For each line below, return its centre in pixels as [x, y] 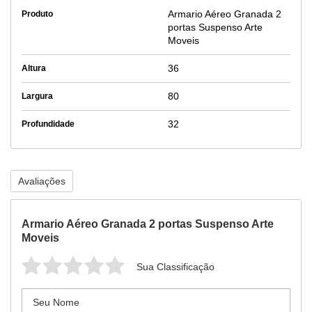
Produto [37, 14]
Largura [37, 96]
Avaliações [42, 181]
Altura [34, 68]
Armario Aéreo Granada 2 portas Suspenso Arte [148, 224]
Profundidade [48, 124]
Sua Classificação [175, 267]
